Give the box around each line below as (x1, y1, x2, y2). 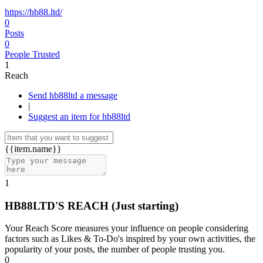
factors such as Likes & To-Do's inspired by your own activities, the (5, 234, 255, 244)
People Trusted (5, 49, 60, 59)
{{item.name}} (5, 144, 62, 154)
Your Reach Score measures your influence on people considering (5, 223, 248, 234)
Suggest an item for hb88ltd (28, 112, 130, 122)
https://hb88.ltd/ (5, 7, 62, 17)
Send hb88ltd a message (80, 90, 117, 100)
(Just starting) (112, 199, 178, 212)
